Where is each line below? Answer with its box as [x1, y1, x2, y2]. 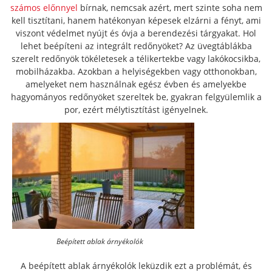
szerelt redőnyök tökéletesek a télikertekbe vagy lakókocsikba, [12, 53, 260, 64]
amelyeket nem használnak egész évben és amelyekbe [25, 78, 246, 90]
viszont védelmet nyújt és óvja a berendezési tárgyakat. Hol [16, 27, 256, 39]
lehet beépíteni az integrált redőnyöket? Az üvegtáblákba [20, 40, 252, 52]
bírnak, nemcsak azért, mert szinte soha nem [77, 2, 262, 13]
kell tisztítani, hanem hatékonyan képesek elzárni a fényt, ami [11, 15, 261, 26]
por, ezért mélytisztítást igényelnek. [64, 104, 208, 115]
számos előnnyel [10, 2, 78, 13]
